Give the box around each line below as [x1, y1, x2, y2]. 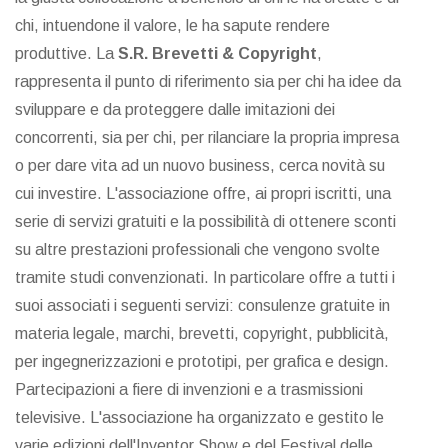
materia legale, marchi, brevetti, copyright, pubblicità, [15, 325, 389, 343]
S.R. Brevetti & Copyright [118, 45, 317, 63]
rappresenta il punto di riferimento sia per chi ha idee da [15, 73, 401, 91]
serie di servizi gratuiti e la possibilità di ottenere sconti [15, 213, 396, 231]
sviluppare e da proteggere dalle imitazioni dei [15, 101, 335, 119]
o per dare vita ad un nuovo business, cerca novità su [15, 157, 385, 175]
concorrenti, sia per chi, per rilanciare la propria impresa [15, 129, 399, 147]
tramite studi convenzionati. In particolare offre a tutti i [15, 269, 395, 287]
